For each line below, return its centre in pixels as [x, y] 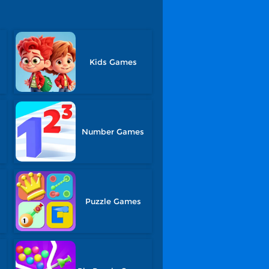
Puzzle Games [113, 201]
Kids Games [113, 62]
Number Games [113, 131]
